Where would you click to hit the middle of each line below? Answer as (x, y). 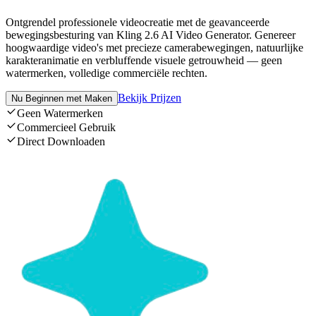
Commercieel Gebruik (66, 128)
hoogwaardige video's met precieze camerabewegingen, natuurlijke (154, 48)
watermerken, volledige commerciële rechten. (107, 73)
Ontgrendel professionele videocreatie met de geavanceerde (138, 23)
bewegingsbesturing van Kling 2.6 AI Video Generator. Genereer (151, 35)
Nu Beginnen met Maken (62, 99)
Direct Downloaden (61, 142)
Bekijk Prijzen (150, 98)
